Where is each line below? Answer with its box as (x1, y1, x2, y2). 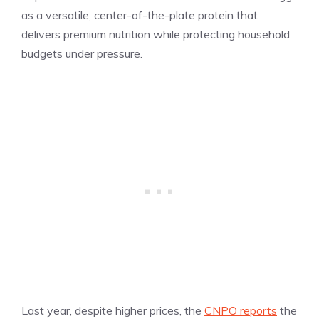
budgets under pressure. (21, 46, 142, 61)
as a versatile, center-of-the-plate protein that (21, 8, 258, 23)
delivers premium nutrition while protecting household (21, 27, 290, 42)
